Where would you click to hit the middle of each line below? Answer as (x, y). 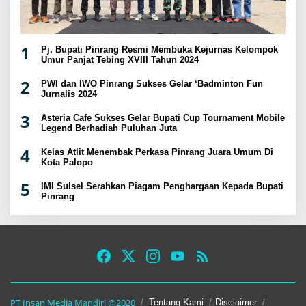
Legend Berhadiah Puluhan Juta (109, 128)
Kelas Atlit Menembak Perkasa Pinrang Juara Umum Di (157, 152)
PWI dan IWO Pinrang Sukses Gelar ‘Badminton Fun (152, 84)
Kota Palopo (67, 163)
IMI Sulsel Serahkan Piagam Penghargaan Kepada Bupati (162, 186)
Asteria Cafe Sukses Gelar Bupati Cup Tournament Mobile (163, 118)
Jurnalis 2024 (69, 94)
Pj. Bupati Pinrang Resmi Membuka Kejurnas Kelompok (159, 50)
